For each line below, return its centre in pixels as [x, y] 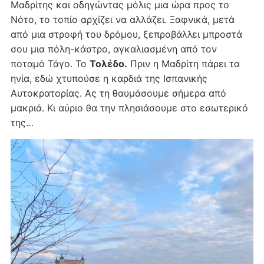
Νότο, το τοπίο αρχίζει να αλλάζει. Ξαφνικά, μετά [122, 20]
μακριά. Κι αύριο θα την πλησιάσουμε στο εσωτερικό [129, 108]
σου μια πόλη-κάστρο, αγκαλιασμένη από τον [113, 49]
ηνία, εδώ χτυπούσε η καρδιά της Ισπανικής [109, 79]
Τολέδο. [108, 64]
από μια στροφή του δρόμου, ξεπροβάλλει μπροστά [126, 34]
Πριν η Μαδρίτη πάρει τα [183, 64]
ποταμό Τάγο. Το [50, 64]
